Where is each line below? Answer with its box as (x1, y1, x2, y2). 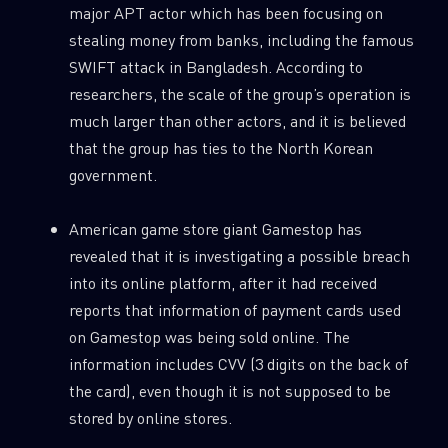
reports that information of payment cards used (68, 299, 401, 321)
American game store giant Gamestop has (68, 218, 362, 240)
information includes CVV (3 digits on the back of (68, 353, 408, 375)
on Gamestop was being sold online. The (68, 326, 350, 348)
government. (68, 164, 157, 186)
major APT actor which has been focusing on (68, 2, 383, 24)
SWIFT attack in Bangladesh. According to (68, 56, 363, 78)
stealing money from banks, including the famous (68, 29, 414, 51)
